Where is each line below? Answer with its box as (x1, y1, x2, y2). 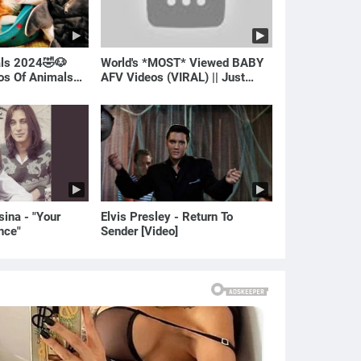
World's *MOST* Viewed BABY (101, 55, 264, 70)
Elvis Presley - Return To (101, 209, 234, 224)
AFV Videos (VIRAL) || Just (101, 69, 246, 85)
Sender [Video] (101, 223, 179, 239)
